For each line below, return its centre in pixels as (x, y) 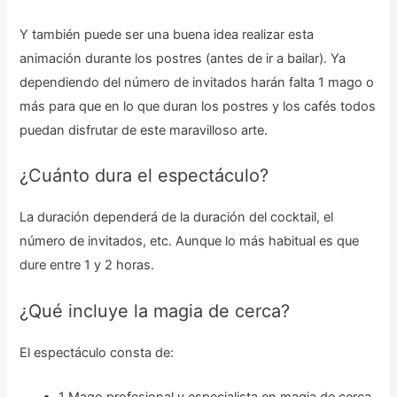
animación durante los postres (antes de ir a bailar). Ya (183, 59)
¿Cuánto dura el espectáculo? (144, 176)
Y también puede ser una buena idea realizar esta (167, 35)
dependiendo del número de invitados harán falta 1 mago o (197, 83)
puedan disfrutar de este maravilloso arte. (144, 131)
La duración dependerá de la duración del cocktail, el (177, 218)
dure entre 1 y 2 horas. (87, 265)
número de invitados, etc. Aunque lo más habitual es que (190, 241)
